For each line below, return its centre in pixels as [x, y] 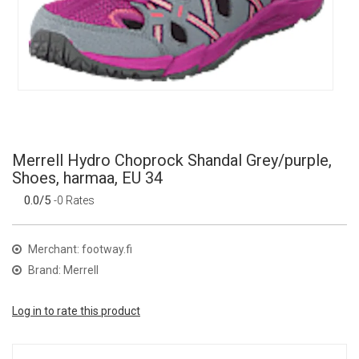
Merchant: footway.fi [79, 250]
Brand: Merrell [62, 270]
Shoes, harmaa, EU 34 [87, 178]
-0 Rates [74, 201]
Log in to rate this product [76, 311]
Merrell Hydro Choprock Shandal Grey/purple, [172, 161]
